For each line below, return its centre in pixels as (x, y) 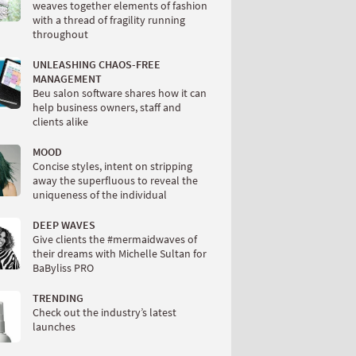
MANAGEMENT (67, 78)
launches (54, 326)
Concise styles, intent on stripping (112, 166)
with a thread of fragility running (109, 19)
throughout (60, 34)
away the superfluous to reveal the (115, 180)
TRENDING (58, 298)
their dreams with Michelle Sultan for (120, 253)
